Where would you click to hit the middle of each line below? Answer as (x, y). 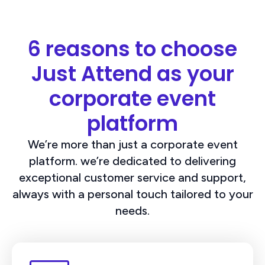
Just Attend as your (132, 73)
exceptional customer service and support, (132, 177)
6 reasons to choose (132, 49)
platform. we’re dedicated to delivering (132, 161)
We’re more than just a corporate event (132, 144)
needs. (132, 210)
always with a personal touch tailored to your (132, 194)
